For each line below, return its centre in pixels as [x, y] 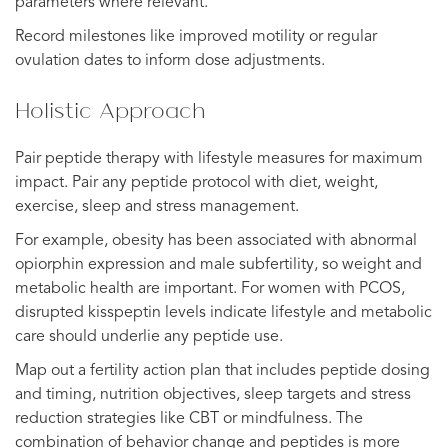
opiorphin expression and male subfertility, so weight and [218, 264]
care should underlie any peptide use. [149, 336]
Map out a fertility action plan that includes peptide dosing [222, 370]
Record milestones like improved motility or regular [196, 36]
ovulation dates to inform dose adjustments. [170, 60]
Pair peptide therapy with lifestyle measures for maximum [219, 158]
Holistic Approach [110, 109]
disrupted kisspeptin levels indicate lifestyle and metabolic [223, 312]
